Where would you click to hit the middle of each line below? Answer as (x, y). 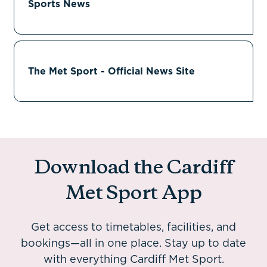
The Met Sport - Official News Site (111, 71)
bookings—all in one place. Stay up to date (133, 243)
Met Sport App (133, 194)
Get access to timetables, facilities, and (133, 227)
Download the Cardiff (133, 168)
